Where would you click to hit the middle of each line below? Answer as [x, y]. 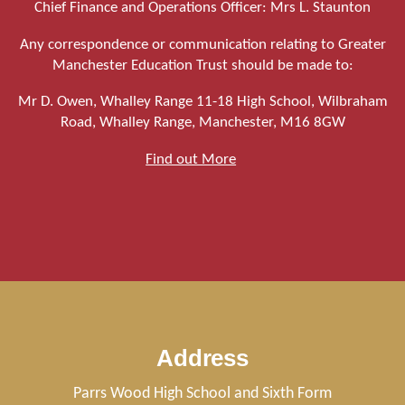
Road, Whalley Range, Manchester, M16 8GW [202, 123]
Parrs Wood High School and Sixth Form [202, 394]
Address [202, 358]
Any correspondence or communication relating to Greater [202, 44]
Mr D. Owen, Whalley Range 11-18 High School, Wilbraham [202, 102]
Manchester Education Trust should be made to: [202, 65]
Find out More [191, 159]
